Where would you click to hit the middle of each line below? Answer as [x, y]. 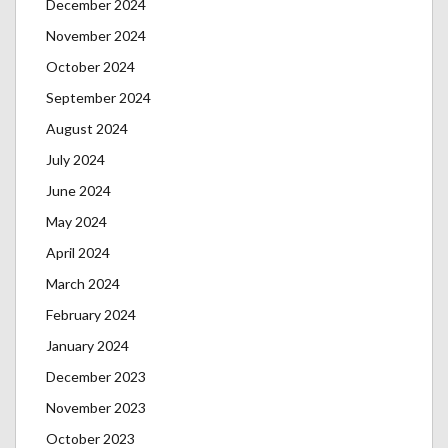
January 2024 [87, 346]
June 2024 [78, 191]
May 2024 [76, 222]
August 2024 [87, 129]
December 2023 [96, 377]
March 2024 [83, 284]
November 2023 [96, 408]
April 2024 [78, 253]
